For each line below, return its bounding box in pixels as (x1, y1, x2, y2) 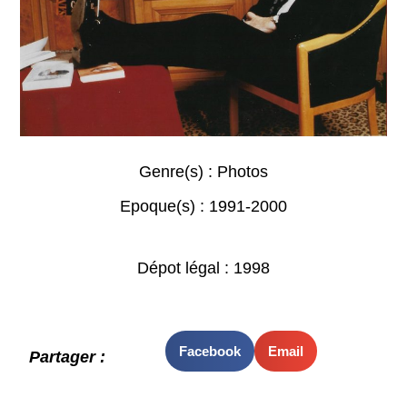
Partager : (29, 347, 106, 366)
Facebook (178, 342, 241, 359)
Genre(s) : (139, 163, 217, 182)
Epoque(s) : (120, 197, 209, 216)
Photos (217, 163, 268, 182)
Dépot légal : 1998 (137, 259, 270, 278)
